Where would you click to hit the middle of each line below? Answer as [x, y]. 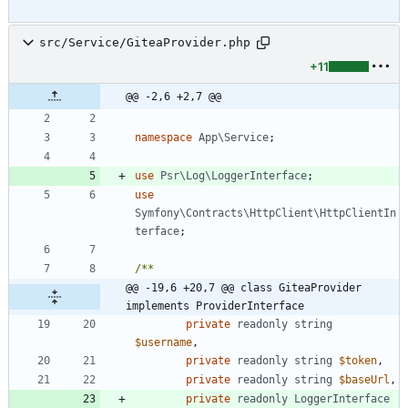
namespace [163, 137]
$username [163, 342]
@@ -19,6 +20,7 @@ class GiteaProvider [244, 287]
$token [358, 360]
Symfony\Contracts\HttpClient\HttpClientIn [265, 213]
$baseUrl [364, 379]
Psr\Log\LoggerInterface [234, 175]
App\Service [234, 137]
